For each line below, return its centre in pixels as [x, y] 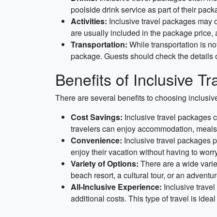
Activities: [89, 21]
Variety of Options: [105, 163]
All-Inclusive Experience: [116, 187]
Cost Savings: [97, 117]
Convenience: [96, 140]
